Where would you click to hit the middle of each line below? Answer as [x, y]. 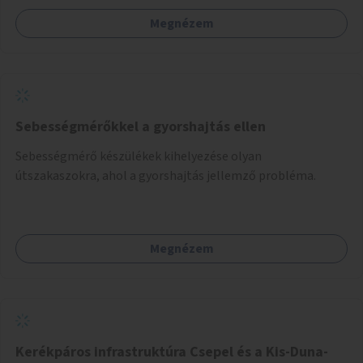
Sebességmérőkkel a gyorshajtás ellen [141, 126]
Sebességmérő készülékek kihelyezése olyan [139, 156]
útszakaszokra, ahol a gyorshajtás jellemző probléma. [166, 175]
